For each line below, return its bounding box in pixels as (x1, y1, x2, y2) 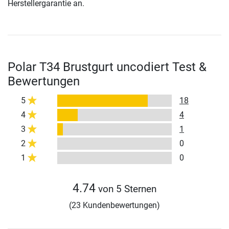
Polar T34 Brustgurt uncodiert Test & (8, 60, 207, 75)
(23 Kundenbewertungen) (69, 200, 160, 211)
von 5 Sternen (96, 183, 156, 195)
